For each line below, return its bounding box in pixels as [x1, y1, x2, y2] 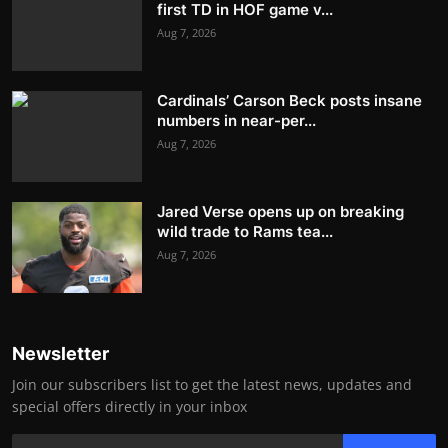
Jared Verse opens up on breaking [157, 201, 404, 221]
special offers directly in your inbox [12, 396, 247, 416]
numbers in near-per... [157, 110, 316, 130]
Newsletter [12, 342, 109, 364]
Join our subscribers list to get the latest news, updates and [12, 374, 412, 394]
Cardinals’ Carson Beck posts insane [157, 90, 422, 110]
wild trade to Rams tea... [157, 221, 333, 241]
